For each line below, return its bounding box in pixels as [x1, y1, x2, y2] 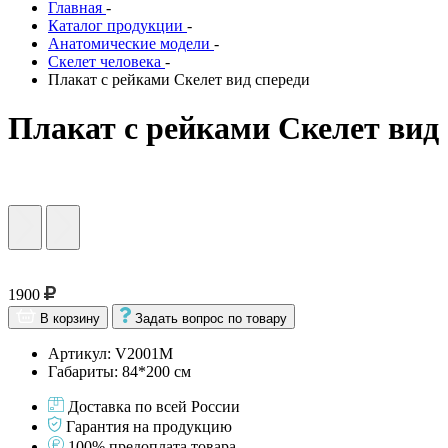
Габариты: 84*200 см [48, 362, 191, 380]
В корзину [40, 310, 100, 326]
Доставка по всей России [68, 397, 240, 415]
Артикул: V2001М [48, 344, 173, 362]
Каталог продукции [48, 17, 183, 34]
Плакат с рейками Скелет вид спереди [48, 71, 310, 88]
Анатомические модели [48, 35, 210, 52]
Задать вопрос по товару [135, 310, 287, 326]
